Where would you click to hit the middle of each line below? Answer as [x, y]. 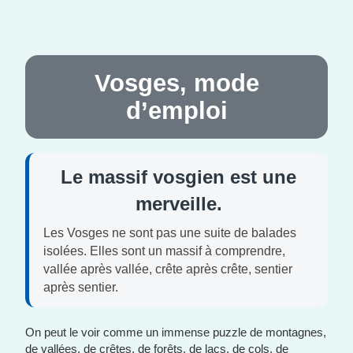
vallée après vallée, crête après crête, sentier [168, 269]
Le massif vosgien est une [178, 177]
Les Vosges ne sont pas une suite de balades [170, 233]
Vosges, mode [176, 83]
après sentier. [81, 287]
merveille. [178, 204]
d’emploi [176, 111]
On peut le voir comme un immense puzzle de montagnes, [176, 332]
